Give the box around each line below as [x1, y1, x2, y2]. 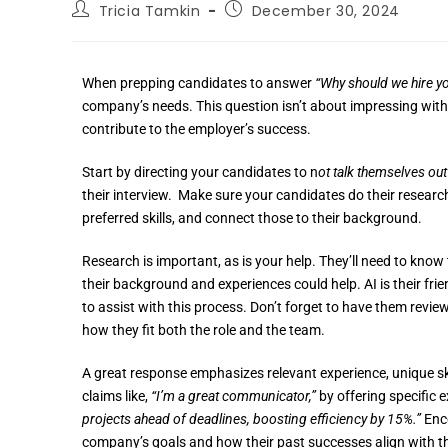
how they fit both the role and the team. [82, 321, 325, 338]
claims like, [82, 387, 151, 404]
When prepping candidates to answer [82, 74, 315, 91]
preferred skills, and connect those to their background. [82, 209, 422, 226]
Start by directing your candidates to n [82, 163, 318, 180]
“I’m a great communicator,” [151, 387, 316, 404]
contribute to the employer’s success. [82, 120, 311, 137]
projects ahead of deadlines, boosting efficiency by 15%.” [82, 410, 421, 427]
